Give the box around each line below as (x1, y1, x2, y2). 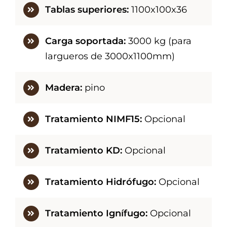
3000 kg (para (126, 35, 192, 47)
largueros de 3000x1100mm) (45, 51, 175, 62)
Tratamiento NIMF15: (45, 113, 142, 125)
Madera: (45, 82, 83, 94)
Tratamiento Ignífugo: (45, 208, 148, 219)
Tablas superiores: (45, 4, 129, 16)
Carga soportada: (45, 35, 126, 47)
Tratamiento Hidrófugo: (45, 176, 157, 188)
